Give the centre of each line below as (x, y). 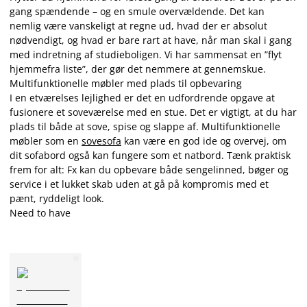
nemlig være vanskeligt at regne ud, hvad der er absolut (138, 26)
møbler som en (46, 141)
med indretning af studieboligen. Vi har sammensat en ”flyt (146, 54)
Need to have (40, 213)
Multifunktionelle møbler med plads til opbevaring (126, 83)
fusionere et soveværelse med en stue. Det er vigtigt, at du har (153, 112)
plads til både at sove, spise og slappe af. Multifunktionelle (145, 126)
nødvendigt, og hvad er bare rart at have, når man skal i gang (151, 40)
